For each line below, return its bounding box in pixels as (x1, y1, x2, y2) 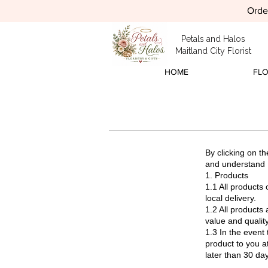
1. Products (205, 170, 248, 180)
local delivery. (205, 193, 256, 203)
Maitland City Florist (175, 45, 251, 56)
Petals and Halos (181, 33, 245, 44)
